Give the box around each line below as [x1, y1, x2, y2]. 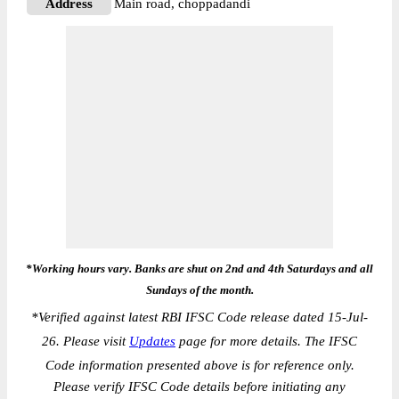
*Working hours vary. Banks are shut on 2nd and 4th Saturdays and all [26, 262, 373, 275]
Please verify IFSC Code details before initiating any [53, 379, 346, 394]
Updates [129, 334, 175, 348]
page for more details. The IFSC [175, 334, 357, 348]
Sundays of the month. [145, 283, 254, 297]
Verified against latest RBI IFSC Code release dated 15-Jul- [38, 310, 368, 324]
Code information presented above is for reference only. [45, 358, 354, 372]
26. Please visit [42, 334, 129, 348]
